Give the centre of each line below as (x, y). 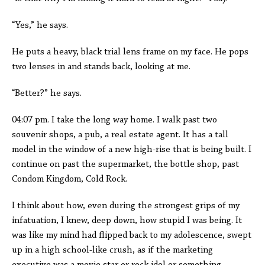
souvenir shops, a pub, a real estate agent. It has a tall (120, 135)
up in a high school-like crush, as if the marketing (112, 250)
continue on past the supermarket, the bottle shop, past (125, 164)
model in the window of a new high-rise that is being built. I (132, 150)
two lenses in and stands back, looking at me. (104, 67)
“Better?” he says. (47, 93)
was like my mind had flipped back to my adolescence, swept (132, 235)
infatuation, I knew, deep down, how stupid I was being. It (127, 221)
